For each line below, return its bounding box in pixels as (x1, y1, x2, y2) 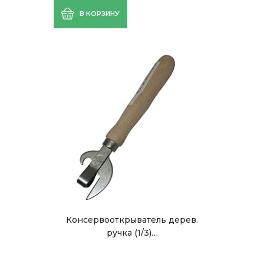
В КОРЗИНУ (80, 9, 120, 18)
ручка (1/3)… (106, 227, 158, 238)
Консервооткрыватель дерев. (66, 214, 198, 225)
